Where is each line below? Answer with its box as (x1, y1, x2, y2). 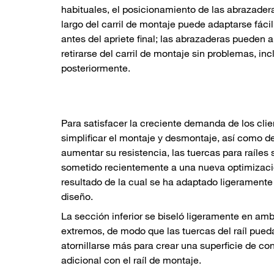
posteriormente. (61, 62, 130, 75)
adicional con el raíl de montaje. (61, 254, 201, 267)
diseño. (61, 190, 93, 203)
